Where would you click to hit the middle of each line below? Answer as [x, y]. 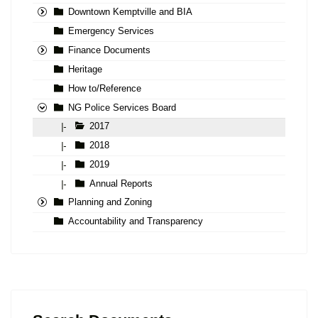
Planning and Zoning [110, 202]
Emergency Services [111, 31]
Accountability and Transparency [136, 221]
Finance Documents [109, 50]
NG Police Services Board [122, 108]
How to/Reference [105, 89]
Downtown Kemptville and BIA [130, 12]
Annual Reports [121, 184]
